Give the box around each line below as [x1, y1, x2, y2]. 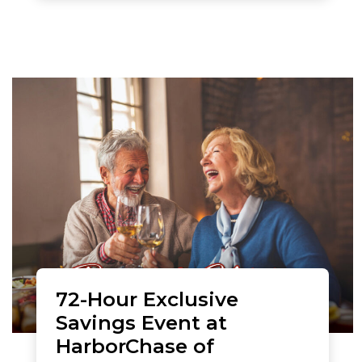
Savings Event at [56, 310, 227, 335]
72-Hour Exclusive [56, 287, 238, 311]
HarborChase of [56, 334, 214, 358]
